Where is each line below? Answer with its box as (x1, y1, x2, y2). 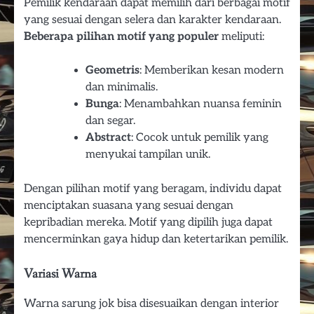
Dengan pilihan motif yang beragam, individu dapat (24, 181, 282, 196)
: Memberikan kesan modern (139, 63, 284, 77)
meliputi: (219, 29, 264, 44)
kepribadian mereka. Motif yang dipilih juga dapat (24, 214, 273, 229)
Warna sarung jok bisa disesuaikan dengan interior (24, 296, 279, 310)
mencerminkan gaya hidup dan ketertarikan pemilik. (24, 231, 288, 246)
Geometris (86, 63, 139, 77)
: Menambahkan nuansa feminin (119, 97, 282, 111)
